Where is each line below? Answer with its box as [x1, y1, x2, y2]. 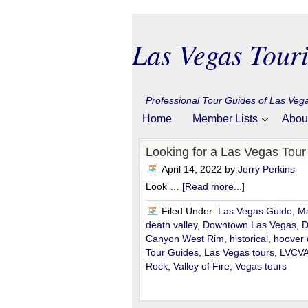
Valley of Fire [173, 261, 230, 272]
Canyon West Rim [146, 233, 224, 244]
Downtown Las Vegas [203, 219, 296, 230]
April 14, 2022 [162, 164, 222, 175]
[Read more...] [182, 181, 245, 192]
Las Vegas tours [204, 247, 274, 258]
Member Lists [192, 113, 258, 124]
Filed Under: [162, 206, 218, 217]
